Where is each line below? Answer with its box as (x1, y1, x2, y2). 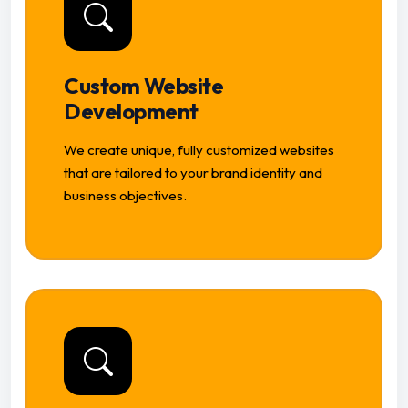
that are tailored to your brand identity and (64, 164, 322, 182)
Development (64, 97, 199, 126)
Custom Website (64, 72, 224, 100)
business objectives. (64, 187, 187, 205)
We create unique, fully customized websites (64, 141, 334, 159)
